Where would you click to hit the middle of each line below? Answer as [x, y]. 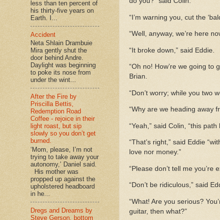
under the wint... [53, 80]
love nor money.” [155, 152]
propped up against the [63, 179]
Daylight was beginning [63, 65]
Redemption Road [56, 111]
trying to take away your [65, 157]
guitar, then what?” [158, 211]
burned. [41, 141]
